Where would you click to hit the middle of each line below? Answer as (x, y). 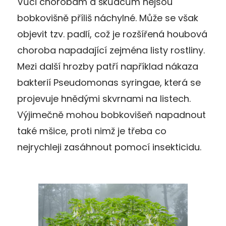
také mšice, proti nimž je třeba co (92, 131)
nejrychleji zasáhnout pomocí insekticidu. (109, 147)
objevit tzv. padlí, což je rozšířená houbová (112, 34)
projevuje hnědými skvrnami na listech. (104, 98)
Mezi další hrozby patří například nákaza (108, 66)
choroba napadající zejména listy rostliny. (111, 50)
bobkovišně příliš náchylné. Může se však (108, 18)
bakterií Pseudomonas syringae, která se (109, 82)
